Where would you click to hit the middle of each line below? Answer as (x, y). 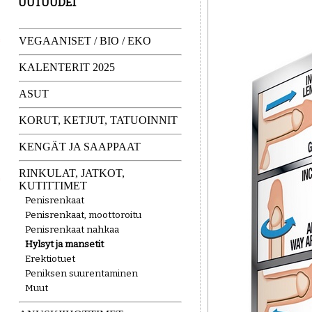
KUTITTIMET (53, 186)
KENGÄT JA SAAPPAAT (80, 147)
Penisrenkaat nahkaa (72, 229)
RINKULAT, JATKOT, (72, 173)
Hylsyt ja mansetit (64, 244)
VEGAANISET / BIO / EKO (85, 41)
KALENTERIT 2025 (67, 67)
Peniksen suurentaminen (81, 273)
